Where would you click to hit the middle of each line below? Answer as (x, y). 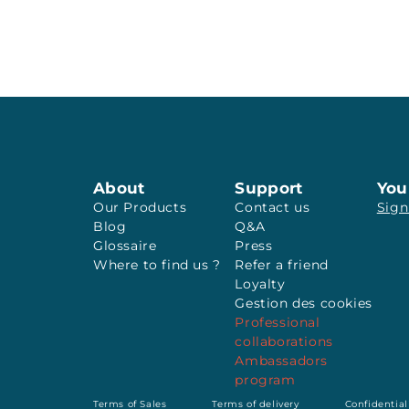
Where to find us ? (157, 265)
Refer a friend (282, 265)
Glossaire (125, 246)
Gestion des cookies (304, 303)
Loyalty (260, 284)
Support (269, 188)
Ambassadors (281, 361)
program (265, 380)
